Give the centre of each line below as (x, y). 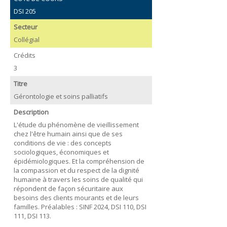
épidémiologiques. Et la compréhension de (79, 161)
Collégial (26, 39)
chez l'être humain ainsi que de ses (68, 134)
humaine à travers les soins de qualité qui (78, 179)
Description (31, 112)
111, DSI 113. (32, 216)
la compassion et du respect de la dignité (76, 170)
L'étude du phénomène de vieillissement (76, 124)
